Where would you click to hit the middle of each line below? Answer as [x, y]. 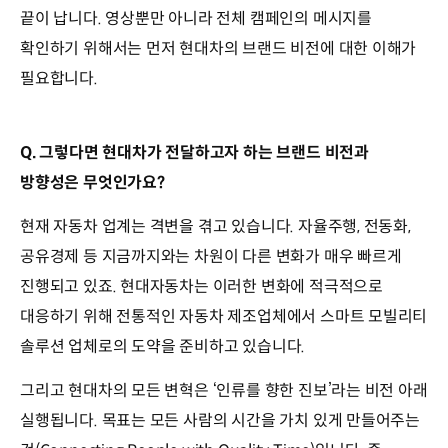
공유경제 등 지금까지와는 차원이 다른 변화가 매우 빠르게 [211, 256]
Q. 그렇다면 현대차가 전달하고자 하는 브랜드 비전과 [194, 152]
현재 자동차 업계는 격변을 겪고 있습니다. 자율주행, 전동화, [215, 226]
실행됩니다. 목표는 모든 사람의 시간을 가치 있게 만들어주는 [220, 420]
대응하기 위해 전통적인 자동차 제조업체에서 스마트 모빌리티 [224, 316]
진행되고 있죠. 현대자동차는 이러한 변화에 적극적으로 [201, 286]
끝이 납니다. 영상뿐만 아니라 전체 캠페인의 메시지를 [196, 18]
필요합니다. [59, 78]
